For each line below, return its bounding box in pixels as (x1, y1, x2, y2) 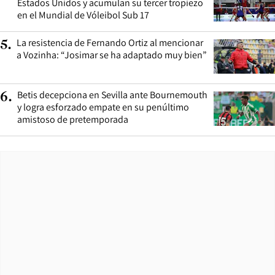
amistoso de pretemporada (17, 112, 128, 126)
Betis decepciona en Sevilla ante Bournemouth (17, 88, 207, 101)
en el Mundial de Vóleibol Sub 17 (17, 8, 149, 21)
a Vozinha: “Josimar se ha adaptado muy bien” (17, 48, 207, 61)
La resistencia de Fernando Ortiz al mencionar (17, 36, 203, 49)
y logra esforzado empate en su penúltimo (17, 100, 189, 114)
